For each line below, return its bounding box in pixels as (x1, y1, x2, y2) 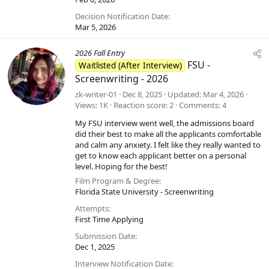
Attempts (75, 203, 109, 214)
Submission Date (75, 231, 135, 242)
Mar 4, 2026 (203, 89, 244, 100)
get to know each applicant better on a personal (75, 150, 246, 162)
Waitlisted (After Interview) (78, 60, 182, 71)
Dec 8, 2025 (122, 89, 162, 100)
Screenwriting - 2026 (75, 72, 168, 86)
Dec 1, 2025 (75, 241, 115, 253)
